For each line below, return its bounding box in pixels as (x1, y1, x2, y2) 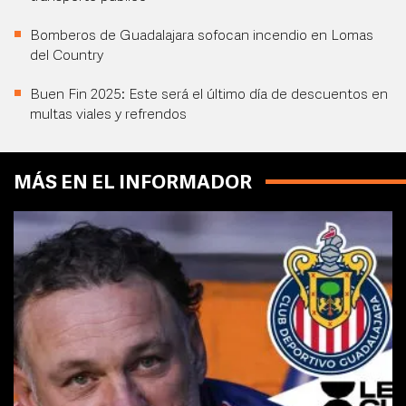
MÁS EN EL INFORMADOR (14, 174, 252, 193)
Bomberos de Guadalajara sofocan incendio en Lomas (30, 29, 373, 43)
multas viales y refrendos (30, 108, 187, 122)
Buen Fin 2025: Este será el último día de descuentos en (30, 88, 388, 102)
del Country (30, 49, 103, 63)
